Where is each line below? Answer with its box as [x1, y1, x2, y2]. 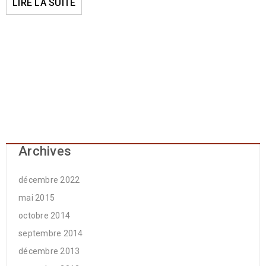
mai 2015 [18, 193, 55, 202]
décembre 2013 [18, 246, 80, 256]
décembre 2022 [18, 175, 80, 185]
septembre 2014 [18, 229, 83, 238]
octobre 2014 [18, 211, 70, 220]
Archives [18, 144, 71, 159]
